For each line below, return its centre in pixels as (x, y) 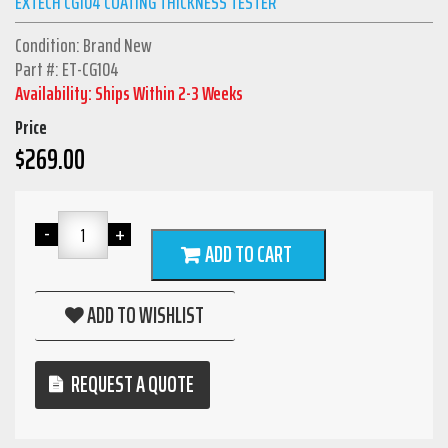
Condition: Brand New (83, 45)
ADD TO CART (248, 255)
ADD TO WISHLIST (145, 316)
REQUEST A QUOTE (132, 385)
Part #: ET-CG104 (67, 69)
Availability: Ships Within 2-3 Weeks (129, 93)
